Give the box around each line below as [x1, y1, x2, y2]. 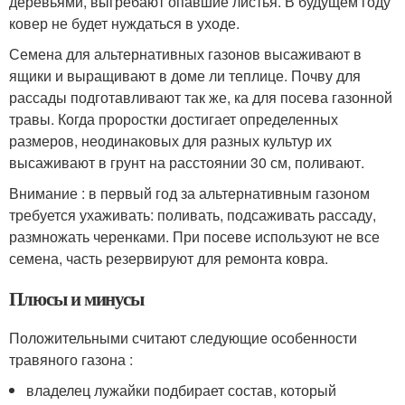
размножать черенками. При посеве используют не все [9, 225, 380, 247]
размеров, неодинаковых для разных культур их [9, 129, 332, 151]
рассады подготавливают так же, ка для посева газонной [9, 86, 392, 108]
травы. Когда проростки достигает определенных [9, 108, 338, 129]
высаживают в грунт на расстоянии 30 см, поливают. [9, 151, 364, 173]
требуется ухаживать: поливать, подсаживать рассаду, [9, 203, 376, 225]
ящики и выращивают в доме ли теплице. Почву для [9, 64, 361, 86]
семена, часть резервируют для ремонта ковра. [9, 247, 328, 268]
